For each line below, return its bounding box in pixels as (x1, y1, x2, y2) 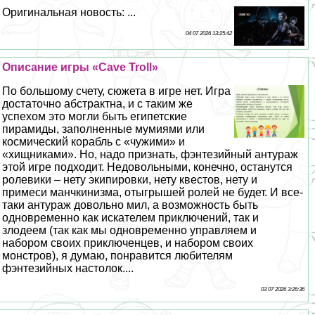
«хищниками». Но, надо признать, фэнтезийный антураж (2, 148, 299, 160)
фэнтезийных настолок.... (2, 262, 134, 274)
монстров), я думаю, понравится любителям (2, 249, 233, 262)
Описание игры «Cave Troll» (2, 60, 159, 73)
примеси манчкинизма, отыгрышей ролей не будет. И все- (2, 186, 304, 198)
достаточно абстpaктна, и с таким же (2, 97, 193, 110)
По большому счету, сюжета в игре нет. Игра (2, 84, 231, 97)
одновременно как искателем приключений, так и (2, 211, 259, 224)
